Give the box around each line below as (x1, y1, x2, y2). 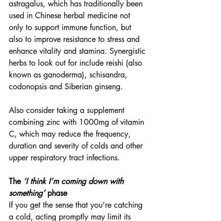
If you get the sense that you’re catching (9, 200, 145, 210)
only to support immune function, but (9, 22, 134, 33)
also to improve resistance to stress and (9, 34, 142, 44)
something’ (9, 188, 45, 198)
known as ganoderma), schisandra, (9, 70, 130, 80)
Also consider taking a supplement (9, 105, 127, 115)
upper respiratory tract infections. (9, 152, 120, 163)
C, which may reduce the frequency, (9, 129, 133, 139)
